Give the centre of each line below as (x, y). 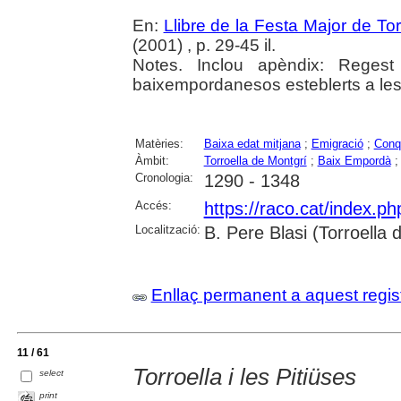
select (52, 372)
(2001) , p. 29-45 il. (204, 45)
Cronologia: (164, 178)
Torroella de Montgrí (255, 161)
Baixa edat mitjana (252, 144)
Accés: (153, 205)
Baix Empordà (354, 161)
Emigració (337, 144)
